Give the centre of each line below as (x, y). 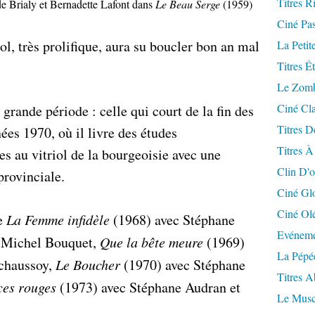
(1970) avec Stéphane (183, 265)
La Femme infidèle (58, 219)
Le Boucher (88, 264)
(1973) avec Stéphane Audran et (148, 287)
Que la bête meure (152, 242)
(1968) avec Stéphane (172, 220)
